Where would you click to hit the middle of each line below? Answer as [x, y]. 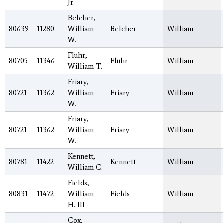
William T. [85, 66]
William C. [85, 167]
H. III [76, 204]
